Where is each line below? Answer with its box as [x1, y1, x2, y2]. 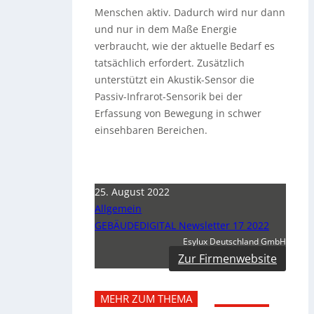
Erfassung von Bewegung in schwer [95, 106, 262, 120]
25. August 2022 [95, 184, 170, 198]
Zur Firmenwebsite [178, 250, 277, 266]
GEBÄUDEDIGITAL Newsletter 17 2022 [95, 218, 270, 232]
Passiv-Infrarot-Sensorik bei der [95, 89, 243, 103]
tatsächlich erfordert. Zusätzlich [95, 55, 245, 69]
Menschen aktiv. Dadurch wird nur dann [95, 5, 286, 19]
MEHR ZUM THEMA [100, 291, 193, 306]
